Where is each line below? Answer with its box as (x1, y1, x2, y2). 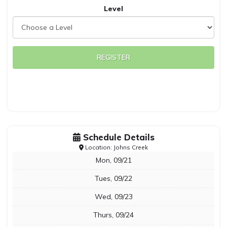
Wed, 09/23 (94, 192, 133, 201)
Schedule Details (80, 132, 155, 142)
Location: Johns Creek (84, 143, 148, 151)
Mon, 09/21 (95, 156, 132, 165)
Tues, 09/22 (95, 174, 132, 183)
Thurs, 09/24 (93, 210, 134, 219)
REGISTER (97, 53, 130, 62)
